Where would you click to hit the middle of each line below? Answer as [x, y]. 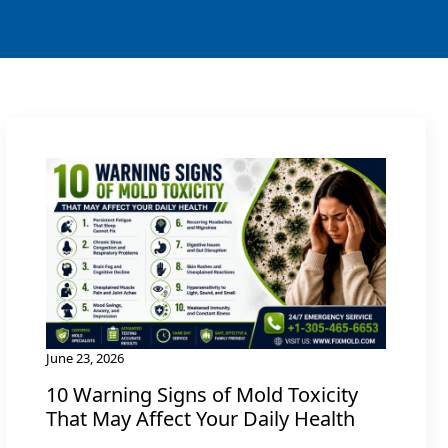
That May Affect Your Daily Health [200, 419]
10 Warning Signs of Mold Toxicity [202, 395]
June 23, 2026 [85, 358]
